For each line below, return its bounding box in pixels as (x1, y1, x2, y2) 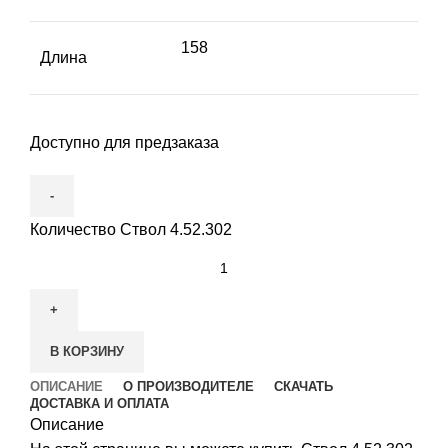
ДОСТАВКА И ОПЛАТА (30, 396, 169, 412)
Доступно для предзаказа (30, 134, 219, 152)
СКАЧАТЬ (274, 379, 333, 395)
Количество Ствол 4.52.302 (30, 221, 232, 239)
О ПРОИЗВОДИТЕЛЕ (123, 379, 254, 395)
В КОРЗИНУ (50, 344, 124, 360)
